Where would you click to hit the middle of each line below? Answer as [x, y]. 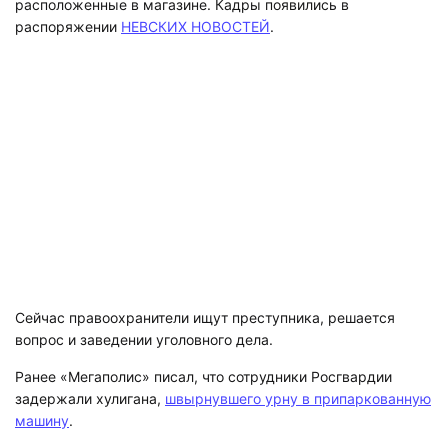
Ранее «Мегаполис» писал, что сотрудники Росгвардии [203, 354]
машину [42, 398]
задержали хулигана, [90, 376]
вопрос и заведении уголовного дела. [144, 317]
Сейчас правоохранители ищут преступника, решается [205, 295]
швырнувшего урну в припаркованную [298, 376]
